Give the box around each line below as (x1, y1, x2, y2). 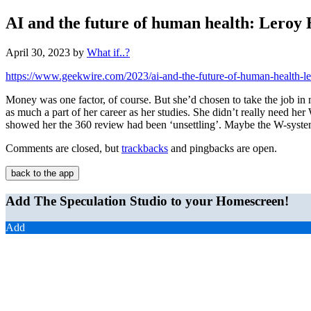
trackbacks (121, 142, 168, 154)
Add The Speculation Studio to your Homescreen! (6, 193, 289, 208)
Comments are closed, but (6, 142, 121, 154)
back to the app (11, 167, 74, 178)
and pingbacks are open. (168, 142, 277, 154)
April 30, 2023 (6, 46, 70, 58)
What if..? (87, 46, 130, 58)
